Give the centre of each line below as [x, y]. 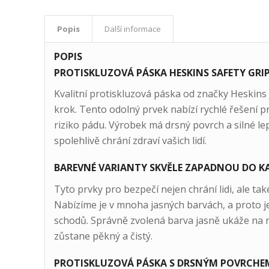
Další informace [132, 29]
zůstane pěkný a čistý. [103, 236]
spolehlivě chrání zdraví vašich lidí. [130, 141]
